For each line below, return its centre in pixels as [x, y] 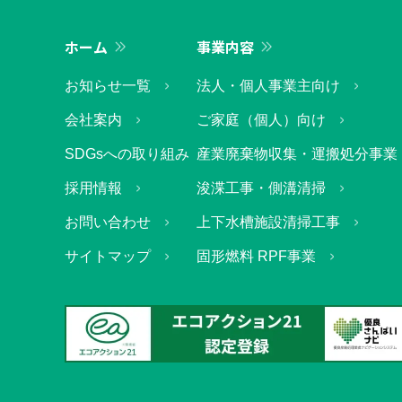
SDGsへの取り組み [127, 153]
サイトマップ [108, 256]
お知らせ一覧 [108, 85]
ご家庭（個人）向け [261, 119]
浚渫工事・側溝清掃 [261, 188]
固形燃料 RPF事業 [256, 256]
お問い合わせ [108, 222]
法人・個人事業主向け [268, 85]
